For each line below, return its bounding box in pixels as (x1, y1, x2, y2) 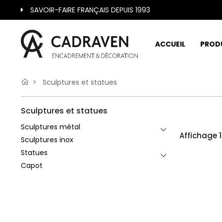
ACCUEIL (155, 39, 185, 49)
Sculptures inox (21, 135, 73, 145)
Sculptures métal (21, 122, 80, 132)
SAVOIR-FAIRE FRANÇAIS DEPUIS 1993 (30, 5, 150, 15)
